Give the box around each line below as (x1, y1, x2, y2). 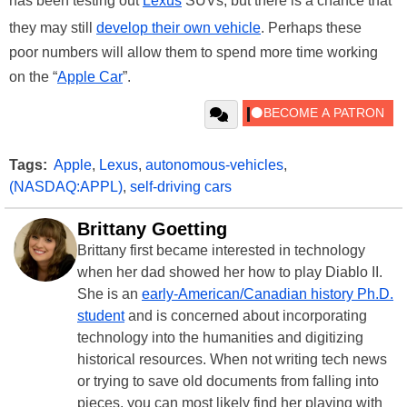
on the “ (9, 68, 57, 84)
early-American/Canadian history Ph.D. (142, 285, 393, 302)
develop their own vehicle (96, 19, 261, 35)
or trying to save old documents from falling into (77, 372, 379, 389)
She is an (77, 285, 142, 302)
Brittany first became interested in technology (77, 242, 365, 258)
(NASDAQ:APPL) (9, 178, 123, 194)
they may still (9, 19, 96, 35)
